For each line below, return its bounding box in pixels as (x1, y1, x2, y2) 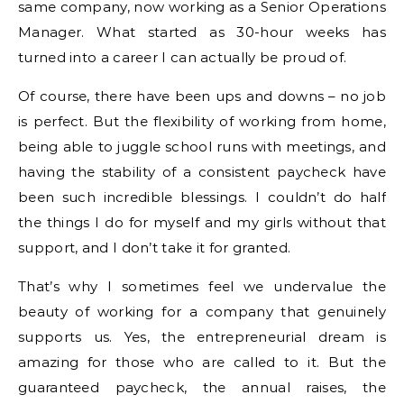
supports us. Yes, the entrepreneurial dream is (18, 328, 386, 345)
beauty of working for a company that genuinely (18, 303, 386, 320)
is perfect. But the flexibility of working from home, (18, 113, 386, 130)
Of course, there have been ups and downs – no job (18, 87, 386, 105)
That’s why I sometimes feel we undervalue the (18, 278, 386, 295)
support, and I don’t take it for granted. (18, 239, 291, 256)
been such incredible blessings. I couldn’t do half (18, 188, 386, 206)
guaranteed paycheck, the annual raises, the (18, 379, 386, 396)
